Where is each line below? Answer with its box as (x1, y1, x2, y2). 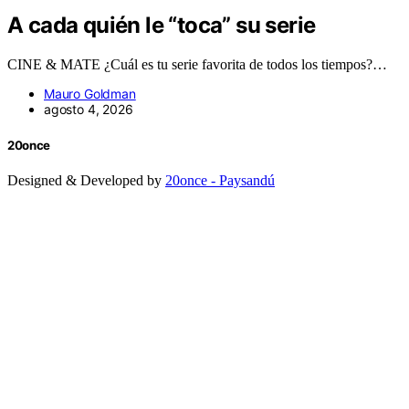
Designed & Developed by (7, 172, 165, 188)
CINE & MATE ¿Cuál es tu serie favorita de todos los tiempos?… (7, 57, 387, 73)
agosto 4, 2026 (44, 101, 133, 118)
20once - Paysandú (165, 172, 275, 188)
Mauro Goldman (44, 86, 136, 102)
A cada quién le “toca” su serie (7, 12, 316, 39)
